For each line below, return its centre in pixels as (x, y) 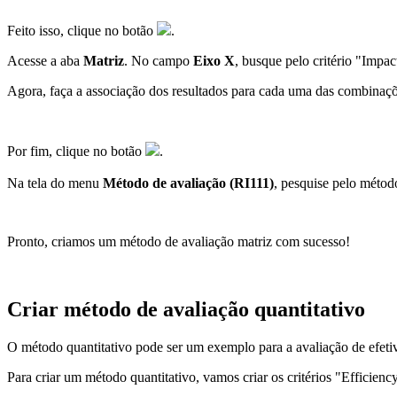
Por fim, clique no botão (76, 152)
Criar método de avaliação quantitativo (186, 310)
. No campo (159, 61)
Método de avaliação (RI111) (188, 183)
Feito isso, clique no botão (82, 31)
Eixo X (214, 61)
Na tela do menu (55, 183)
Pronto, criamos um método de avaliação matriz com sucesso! (179, 242)
